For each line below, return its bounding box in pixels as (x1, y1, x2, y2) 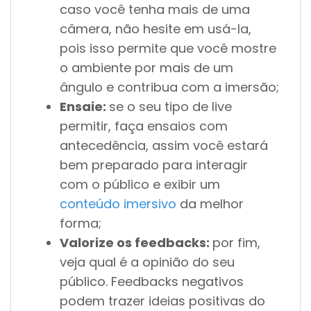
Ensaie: (60, 98, 109, 116)
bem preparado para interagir (60, 156, 248, 174)
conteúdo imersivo (60, 195, 176, 213)
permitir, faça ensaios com (60, 117, 228, 135)
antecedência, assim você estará (60, 137, 268, 155)
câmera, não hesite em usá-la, (60, 20, 251, 38)
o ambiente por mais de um (60, 59, 233, 77)
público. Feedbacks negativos (60, 273, 244, 291)
